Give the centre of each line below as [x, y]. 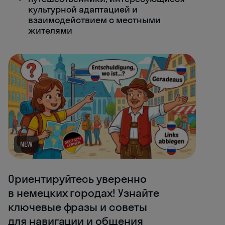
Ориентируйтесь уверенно [77, 179]
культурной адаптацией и [83, 9]
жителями [50, 30]
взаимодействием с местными [94, 20]
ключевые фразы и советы [78, 207]
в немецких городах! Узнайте [84, 193]
